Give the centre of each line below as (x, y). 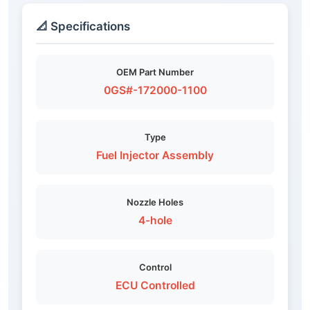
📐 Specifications (83, 27)
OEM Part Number (155, 72)
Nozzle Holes (155, 202)
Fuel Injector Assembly (155, 156)
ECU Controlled (155, 286)
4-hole (155, 221)
